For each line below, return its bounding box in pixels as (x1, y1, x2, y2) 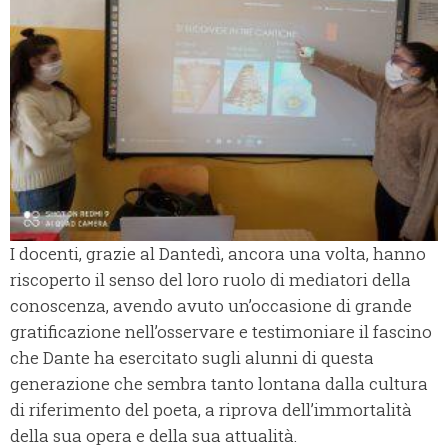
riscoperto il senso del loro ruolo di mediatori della (10, 268, 411, 292)
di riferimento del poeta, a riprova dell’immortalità (10, 398, 412, 422)
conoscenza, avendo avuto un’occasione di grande (10, 294, 412, 318)
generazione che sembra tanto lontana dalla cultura (10, 372, 428, 396)
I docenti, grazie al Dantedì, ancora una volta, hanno (10, 242, 426, 266)
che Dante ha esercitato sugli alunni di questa (10, 346, 374, 370)
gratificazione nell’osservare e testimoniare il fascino (10, 320, 432, 344)
